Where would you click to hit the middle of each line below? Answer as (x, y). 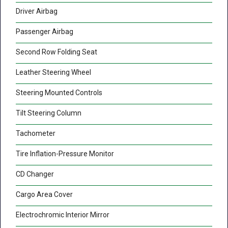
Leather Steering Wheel (53, 73)
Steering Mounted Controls (59, 93)
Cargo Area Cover (44, 195)
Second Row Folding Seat (56, 52)
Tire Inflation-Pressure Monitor (65, 154)
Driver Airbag (37, 11)
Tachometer (36, 134)
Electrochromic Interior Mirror (63, 215)
